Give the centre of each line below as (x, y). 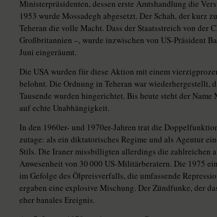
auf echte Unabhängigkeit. (64, 108)
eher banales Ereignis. (57, 200)
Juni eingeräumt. (48, 52)
